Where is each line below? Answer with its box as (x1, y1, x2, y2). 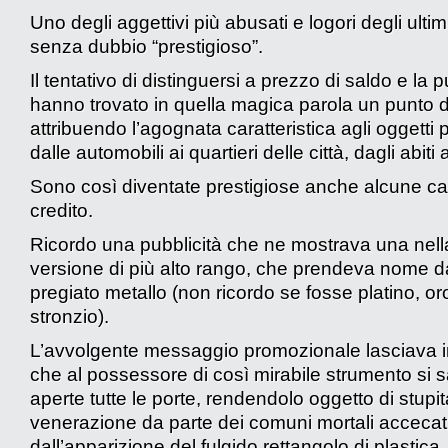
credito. (30, 200, 93, 221)
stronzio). (30, 306, 109, 327)
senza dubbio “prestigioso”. (30, 36, 263, 57)
